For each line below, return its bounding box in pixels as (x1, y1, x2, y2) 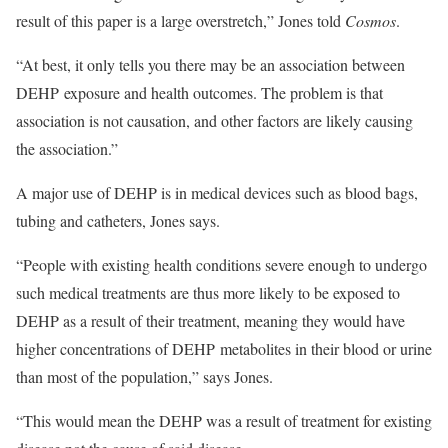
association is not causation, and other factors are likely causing (16, 110, 413, 131)
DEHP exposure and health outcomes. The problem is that (16, 82, 383, 103)
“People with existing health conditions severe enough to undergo (16, 254, 427, 275)
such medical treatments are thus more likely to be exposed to (16, 282, 400, 303)
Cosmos (345, 10, 396, 31)
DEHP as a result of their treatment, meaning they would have (16, 310, 405, 331)
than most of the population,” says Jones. (16, 366, 273, 387)
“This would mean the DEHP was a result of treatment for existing (16, 410, 432, 431)
